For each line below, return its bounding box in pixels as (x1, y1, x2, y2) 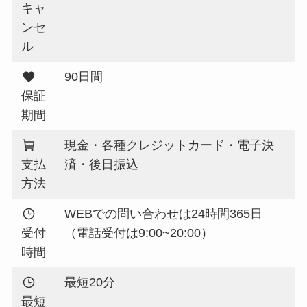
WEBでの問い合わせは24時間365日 (64, 206, 263, 221)
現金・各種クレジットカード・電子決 (64, 138, 275, 152)
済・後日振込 (64, 157, 139, 171)
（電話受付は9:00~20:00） (64, 225, 214, 240)
